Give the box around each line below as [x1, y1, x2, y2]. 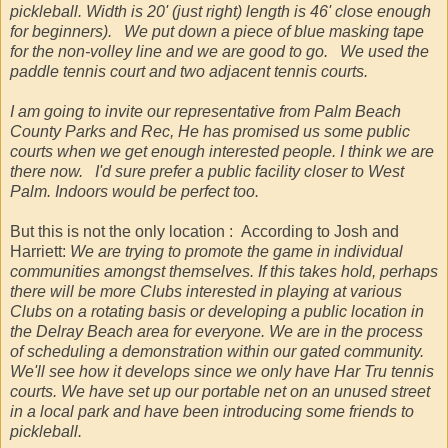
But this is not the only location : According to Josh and [10, 222, 399, 240]
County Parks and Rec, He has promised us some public [10, 122, 410, 140]
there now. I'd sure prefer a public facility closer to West [10, 162, 404, 180]
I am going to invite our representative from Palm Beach [10, 102, 401, 120]
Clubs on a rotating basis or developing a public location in [10, 302, 424, 320]
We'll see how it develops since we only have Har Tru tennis [10, 362, 434, 380]
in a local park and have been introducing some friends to [10, 402, 414, 420]
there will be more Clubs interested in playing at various [10, 282, 402, 300]
